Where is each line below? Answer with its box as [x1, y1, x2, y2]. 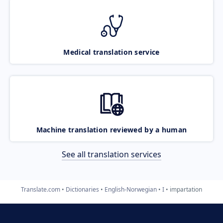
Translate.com [21, 185, 60, 194]
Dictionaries [66, 185, 99, 194]
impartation [170, 185, 202, 194]
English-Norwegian [105, 185, 157, 194]
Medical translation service [63, 47, 160, 57]
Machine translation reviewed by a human [36, 124, 187, 134]
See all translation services [62, 148, 161, 160]
